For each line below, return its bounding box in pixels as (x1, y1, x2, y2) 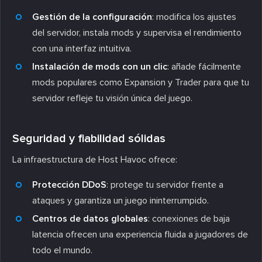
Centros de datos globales (32, 212, 148, 225)
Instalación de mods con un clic (32, 60, 167, 73)
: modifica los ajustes (152, 11, 236, 23)
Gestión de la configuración (32, 11, 152, 23)
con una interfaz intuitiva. (32, 42, 132, 54)
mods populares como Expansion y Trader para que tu (32, 76, 249, 88)
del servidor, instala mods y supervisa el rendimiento (32, 26, 242, 39)
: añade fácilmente (167, 60, 241, 73)
